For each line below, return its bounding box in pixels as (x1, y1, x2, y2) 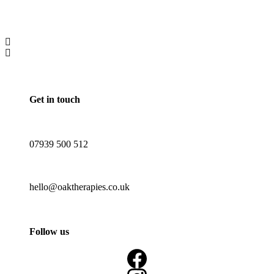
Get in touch (29, 94, 80, 105)
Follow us (29, 226, 69, 237)
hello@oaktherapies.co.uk (29, 181, 130, 192)
